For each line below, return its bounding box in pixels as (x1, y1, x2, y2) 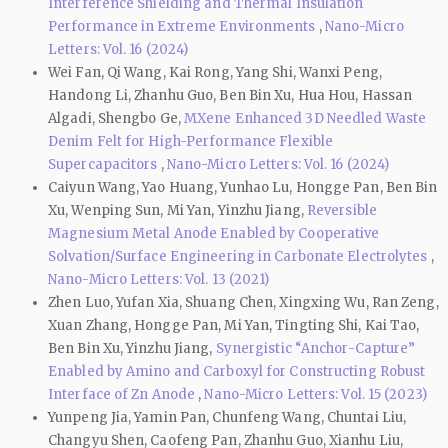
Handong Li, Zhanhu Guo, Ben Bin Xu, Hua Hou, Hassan (48, 86, 413, 104)
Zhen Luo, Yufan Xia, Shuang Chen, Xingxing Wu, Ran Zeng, (48, 293, 439, 311)
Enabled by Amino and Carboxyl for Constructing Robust (48, 362, 426, 380)
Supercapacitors (48, 155, 161, 173)
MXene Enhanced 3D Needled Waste (184, 109, 427, 127)
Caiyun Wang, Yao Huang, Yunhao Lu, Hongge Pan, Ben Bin (48, 178, 438, 196)
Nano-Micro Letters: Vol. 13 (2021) (48, 270, 270, 288)
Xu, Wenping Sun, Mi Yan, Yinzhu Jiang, (48, 201, 307, 219)
